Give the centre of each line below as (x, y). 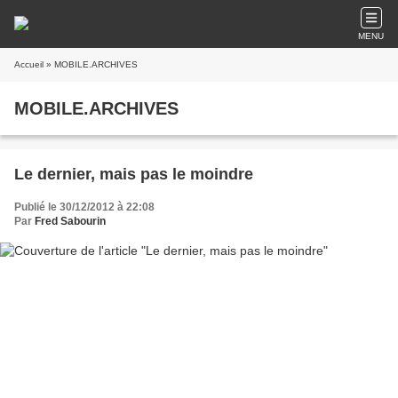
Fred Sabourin (70, 221)
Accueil (29, 64)
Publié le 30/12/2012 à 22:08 (84, 207)
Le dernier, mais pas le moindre (134, 174)
